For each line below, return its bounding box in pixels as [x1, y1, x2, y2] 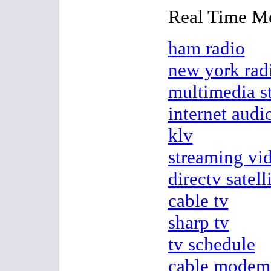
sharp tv [168, 212, 229, 233]
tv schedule [168, 233, 255, 255]
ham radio [168, 38, 245, 59]
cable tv [168, 190, 229, 211]
